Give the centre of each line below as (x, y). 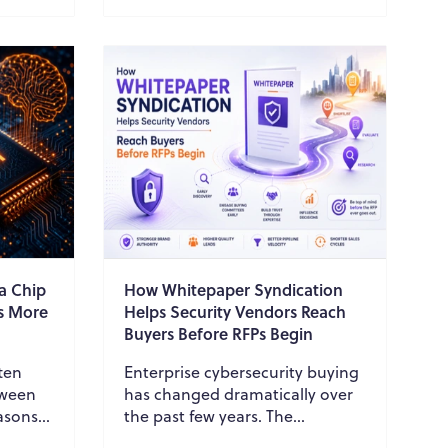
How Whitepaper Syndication (233, 289)
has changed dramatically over (238, 393)
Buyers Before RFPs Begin (218, 333)
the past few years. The (208, 415)
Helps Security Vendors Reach (234, 311)
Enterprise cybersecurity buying (241, 371)
